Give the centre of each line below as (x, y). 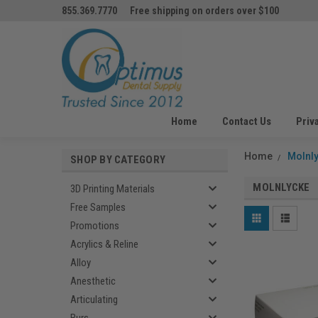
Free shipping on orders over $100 (204, 11)
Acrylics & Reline (104, 244)
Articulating (94, 300)
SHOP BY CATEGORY (118, 160)
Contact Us (246, 121)
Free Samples (98, 207)
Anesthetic (93, 281)
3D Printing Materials (113, 189)
